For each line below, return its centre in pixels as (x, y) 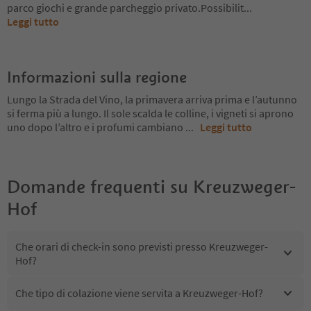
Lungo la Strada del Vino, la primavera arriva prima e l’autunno (152, 99)
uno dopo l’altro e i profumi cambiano (96, 127)
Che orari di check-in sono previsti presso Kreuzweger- (142, 246)
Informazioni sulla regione (97, 77)
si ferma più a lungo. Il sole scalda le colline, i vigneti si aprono (150, 113)
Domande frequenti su (98, 186)
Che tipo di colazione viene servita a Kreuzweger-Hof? (139, 293)
